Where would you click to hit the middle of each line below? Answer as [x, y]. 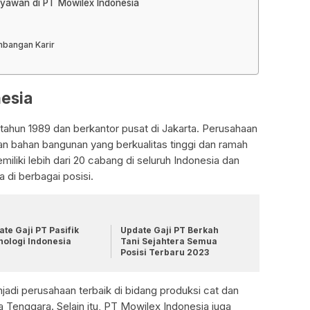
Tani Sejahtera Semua [168, 241]
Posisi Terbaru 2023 [164, 253]
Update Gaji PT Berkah [169, 230]
